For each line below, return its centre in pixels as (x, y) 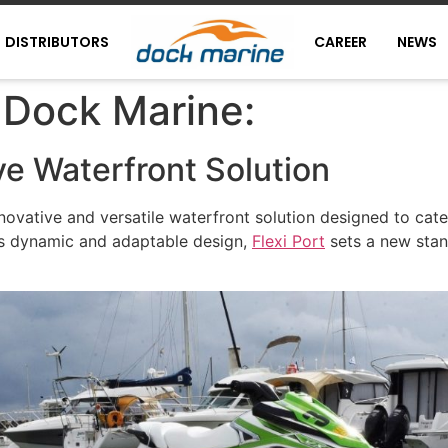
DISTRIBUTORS (56, 42)
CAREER (340, 42)
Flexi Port (288, 241)
